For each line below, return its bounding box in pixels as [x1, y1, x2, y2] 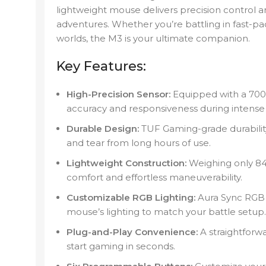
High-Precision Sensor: [66, 88, 170, 100]
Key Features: [56, 58, 146, 75]
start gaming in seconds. [66, 240, 175, 252]
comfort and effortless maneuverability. [66, 172, 242, 183]
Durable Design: [66, 123, 139, 135]
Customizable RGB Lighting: [66, 192, 195, 204]
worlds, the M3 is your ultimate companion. [56, 33, 250, 45]
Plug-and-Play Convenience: [66, 226, 198, 238]
